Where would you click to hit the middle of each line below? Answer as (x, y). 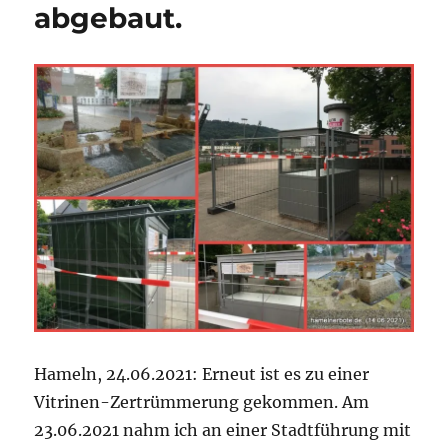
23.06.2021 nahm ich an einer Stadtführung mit (223, 430)
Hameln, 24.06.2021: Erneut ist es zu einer (202, 374)
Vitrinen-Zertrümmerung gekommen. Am (202, 402)
